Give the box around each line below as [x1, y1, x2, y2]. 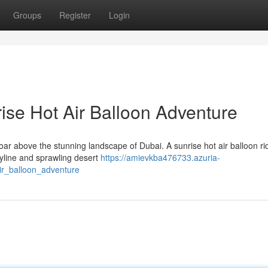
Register [59, 9, 91, 21]
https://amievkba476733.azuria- [100, 151, 220, 163]
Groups [13, 9, 41, 21]
